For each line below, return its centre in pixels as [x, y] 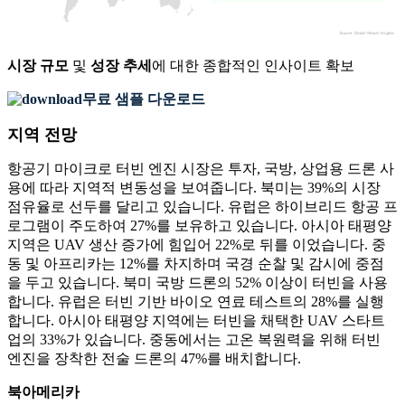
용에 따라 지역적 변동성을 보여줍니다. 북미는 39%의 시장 [194, 188]
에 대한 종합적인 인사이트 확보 [253, 66]
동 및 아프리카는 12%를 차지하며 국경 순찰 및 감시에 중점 [196, 264]
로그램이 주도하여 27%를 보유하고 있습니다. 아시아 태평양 [199, 226]
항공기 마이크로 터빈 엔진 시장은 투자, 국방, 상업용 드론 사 [201, 169]
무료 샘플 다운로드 [144, 99]
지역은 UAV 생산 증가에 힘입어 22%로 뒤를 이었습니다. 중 [197, 245]
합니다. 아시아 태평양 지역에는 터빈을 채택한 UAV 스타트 [196, 321]
